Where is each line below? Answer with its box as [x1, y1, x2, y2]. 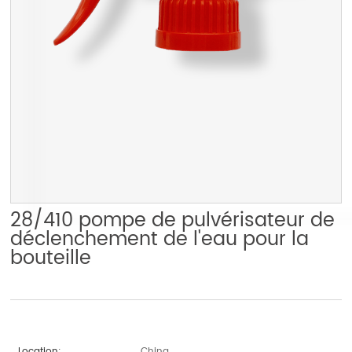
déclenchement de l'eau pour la [10, 223, 310, 255]
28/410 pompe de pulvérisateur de [10, 204, 335, 236]
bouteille [10, 242, 92, 274]
